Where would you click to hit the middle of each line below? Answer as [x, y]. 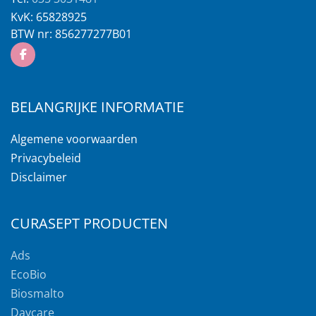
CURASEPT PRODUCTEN [89, 223]
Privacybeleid [46, 158]
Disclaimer [39, 177]
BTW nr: [33, 34]
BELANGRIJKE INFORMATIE [97, 107]
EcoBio [29, 274]
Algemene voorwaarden [74, 139]
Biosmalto [37, 293]
